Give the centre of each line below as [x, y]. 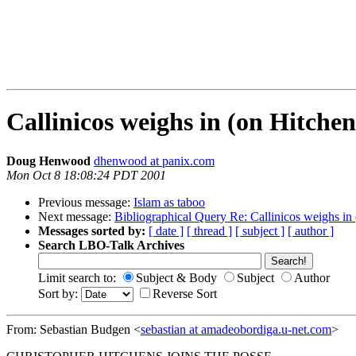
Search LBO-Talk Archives [111, 245]
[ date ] [166, 230]
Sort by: [60, 293]
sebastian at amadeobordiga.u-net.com [236, 329]
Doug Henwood [48, 161]
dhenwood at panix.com [154, 161]
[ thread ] [209, 230]
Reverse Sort [185, 293]
